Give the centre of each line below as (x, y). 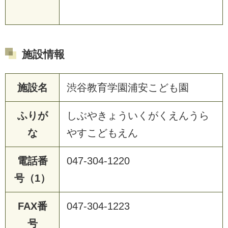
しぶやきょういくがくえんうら (138, 115)
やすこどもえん (102, 133)
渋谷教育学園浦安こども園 (128, 87)
